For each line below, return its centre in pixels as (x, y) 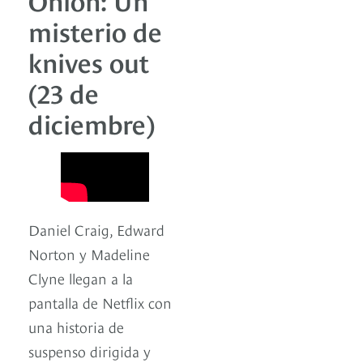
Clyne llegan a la (81, 277)
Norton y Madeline (89, 253)
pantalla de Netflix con (100, 301)
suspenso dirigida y (90, 350)
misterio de (95, 30)
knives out (89, 61)
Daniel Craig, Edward (96, 228)
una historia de (76, 326)
